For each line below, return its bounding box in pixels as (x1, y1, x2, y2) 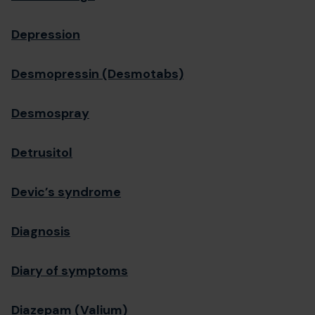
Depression (11, 26, 80, 43)
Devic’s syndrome (11, 184, 121, 200)
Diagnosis (11, 223, 70, 240)
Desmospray (11, 105, 89, 122)
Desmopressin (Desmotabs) (11, 65, 184, 82)
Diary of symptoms (11, 262, 128, 279)
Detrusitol (11, 144, 72, 161)
